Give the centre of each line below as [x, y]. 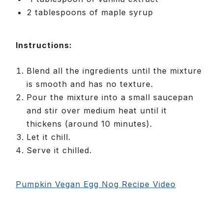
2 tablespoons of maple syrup [90, 12]
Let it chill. [49, 137]
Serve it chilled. [59, 150]
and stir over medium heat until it [97, 110]
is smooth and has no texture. [90, 84]
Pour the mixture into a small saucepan [110, 97]
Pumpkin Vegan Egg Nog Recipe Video [96, 184]
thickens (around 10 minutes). [89, 124]
